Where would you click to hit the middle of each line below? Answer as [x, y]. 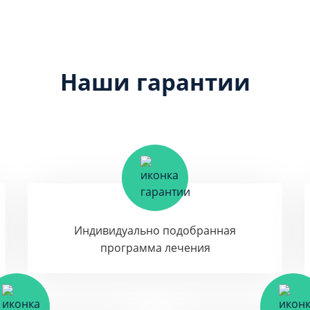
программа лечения [155, 248]
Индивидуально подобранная [155, 230]
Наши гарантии [155, 82]
